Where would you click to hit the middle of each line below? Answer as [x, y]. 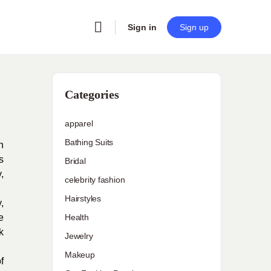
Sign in [142, 27]
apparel [79, 123]
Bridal [75, 161]
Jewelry [79, 236]
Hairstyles [83, 198]
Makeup [80, 255]
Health [77, 217]
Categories [92, 94]
